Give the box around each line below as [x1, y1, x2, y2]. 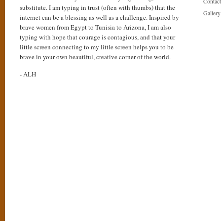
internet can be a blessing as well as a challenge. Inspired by [20, 13, 179, 22]
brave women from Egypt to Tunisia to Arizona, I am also [20, 23, 171, 32]
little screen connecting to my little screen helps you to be [20, 42, 174, 51]
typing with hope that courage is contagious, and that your [20, 33, 175, 41]
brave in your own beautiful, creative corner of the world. [20, 52, 171, 61]
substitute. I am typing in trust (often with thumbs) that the [20, 3, 175, 12]
